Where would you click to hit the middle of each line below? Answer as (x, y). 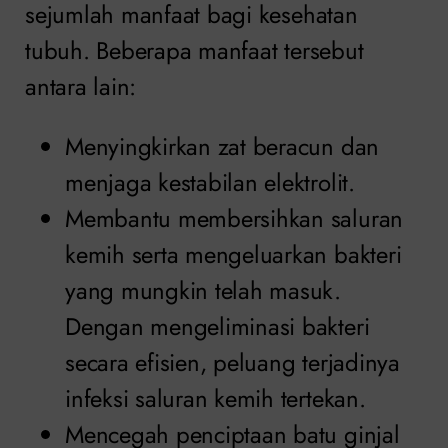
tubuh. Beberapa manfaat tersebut (194, 51)
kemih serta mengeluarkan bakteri (233, 255)
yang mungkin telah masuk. (203, 291)
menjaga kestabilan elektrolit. (210, 183)
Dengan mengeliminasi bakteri (217, 327)
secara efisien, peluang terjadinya (232, 363)
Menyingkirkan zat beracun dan (222, 147)
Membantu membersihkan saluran (234, 219)
